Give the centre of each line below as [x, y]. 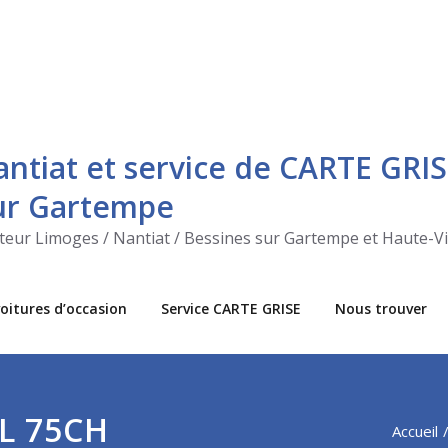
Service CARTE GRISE [231, 308]
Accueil [415, 431]
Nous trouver [381, 308]
